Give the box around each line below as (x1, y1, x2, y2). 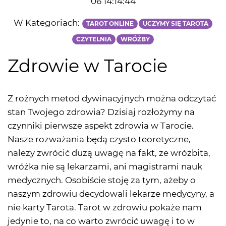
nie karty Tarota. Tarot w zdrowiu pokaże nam (8, 202, 202, 213)
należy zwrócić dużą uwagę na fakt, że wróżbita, (8, 148, 210, 158)
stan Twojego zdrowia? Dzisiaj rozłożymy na (8, 107, 195, 118)
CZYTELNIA (76, 35, 111, 43)
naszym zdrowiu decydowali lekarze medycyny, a (8, 189, 214, 199)
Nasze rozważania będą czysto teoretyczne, (8, 134, 191, 145)
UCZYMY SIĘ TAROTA (142, 20, 208, 28)
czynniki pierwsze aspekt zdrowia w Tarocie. (8, 121, 194, 131)
